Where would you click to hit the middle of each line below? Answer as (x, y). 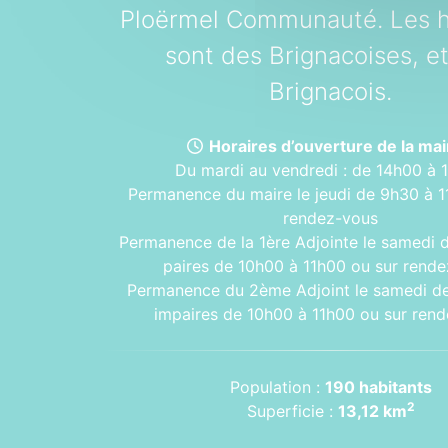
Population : (277, 387)
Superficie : (292, 411)
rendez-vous (331, 218)
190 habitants (378, 387)
